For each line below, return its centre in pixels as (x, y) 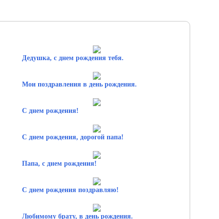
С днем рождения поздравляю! (70, 190)
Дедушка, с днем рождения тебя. (73, 58)
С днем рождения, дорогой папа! (73, 137)
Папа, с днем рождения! (59, 163)
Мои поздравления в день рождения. (79, 84)
